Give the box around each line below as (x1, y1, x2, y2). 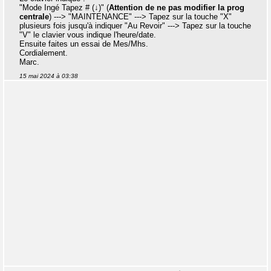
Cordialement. (19, 48, 68, 57)
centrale (19, 12, 49, 21)
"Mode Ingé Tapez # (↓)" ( (19, 3, 109, 12)
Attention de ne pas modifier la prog (109, 3, 244, 12)
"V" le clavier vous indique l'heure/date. (19, 30, 156, 39)
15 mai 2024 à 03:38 (19, 73, 78, 79)
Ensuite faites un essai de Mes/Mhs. (19, 39, 148, 48)
